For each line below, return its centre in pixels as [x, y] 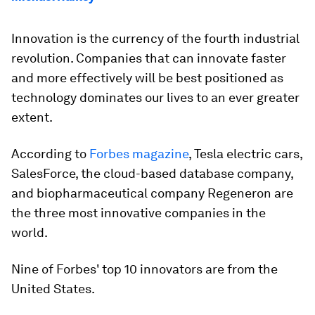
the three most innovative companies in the [139, 213]
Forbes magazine [139, 154]
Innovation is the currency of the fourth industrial [155, 38]
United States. [53, 289]
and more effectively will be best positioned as [147, 78]
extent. [32, 117]
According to [50, 154]
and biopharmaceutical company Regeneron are [152, 193]
